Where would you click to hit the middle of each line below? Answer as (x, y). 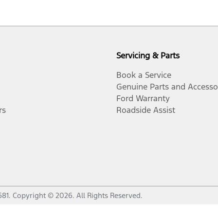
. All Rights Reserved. (108, 195)
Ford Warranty (143, 98)
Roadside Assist (146, 110)
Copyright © (34, 195)
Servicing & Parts (148, 55)
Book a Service (144, 75)
